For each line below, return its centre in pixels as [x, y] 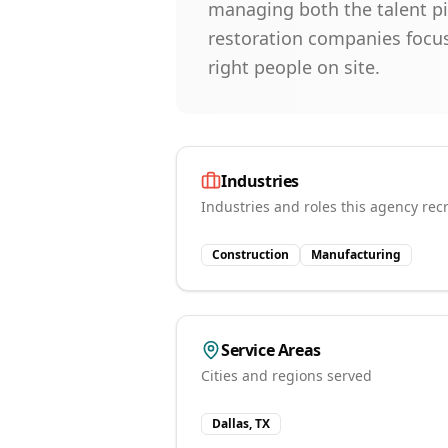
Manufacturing [356, 254]
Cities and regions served [286, 375]
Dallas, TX [241, 423]
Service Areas [271, 350]
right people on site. [294, 67]
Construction [250, 254]
